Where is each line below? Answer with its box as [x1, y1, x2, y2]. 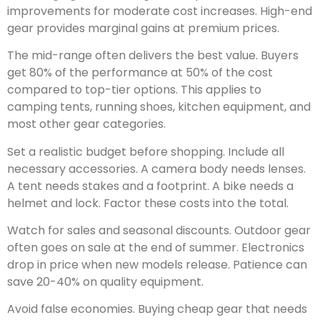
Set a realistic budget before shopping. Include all [7, 143, 284, 160]
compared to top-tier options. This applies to [7, 81, 261, 99]
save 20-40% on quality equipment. [7, 273, 204, 290]
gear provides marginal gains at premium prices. [7, 19, 279, 36]
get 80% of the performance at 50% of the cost [7, 64, 273, 81]
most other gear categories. [7, 116, 166, 133]
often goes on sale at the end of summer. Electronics [7, 239, 304, 256]
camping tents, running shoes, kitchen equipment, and [7, 99, 311, 116]
